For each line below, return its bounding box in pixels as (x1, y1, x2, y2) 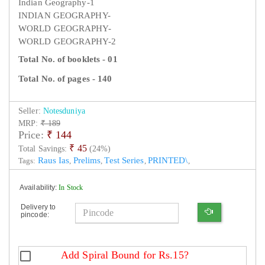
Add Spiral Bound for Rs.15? (61, 248, 189, 261)
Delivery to (21, 203, 56, 212)
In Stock (59, 183, 83, 192)
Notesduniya (43, 106, 85, 115)
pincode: (21, 211, 49, 219)
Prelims (73, 155, 101, 165)
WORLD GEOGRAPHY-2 (18, 37, 116, 47)
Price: (18, 128, 47, 141)
